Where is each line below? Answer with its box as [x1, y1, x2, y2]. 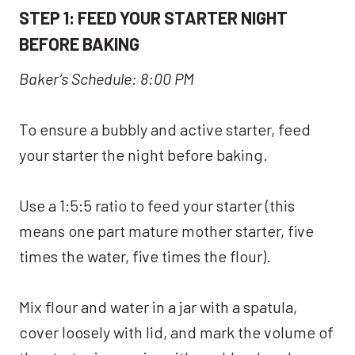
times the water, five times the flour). [19, 246, 271, 265]
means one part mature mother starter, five [19, 220, 314, 240]
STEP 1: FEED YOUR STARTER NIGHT [19, 6, 288, 28]
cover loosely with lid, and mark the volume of [19, 322, 334, 342]
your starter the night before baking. [19, 144, 268, 164]
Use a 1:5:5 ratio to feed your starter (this [19, 195, 295, 215]
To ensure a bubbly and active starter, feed [19, 119, 311, 139]
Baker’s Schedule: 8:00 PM [19, 68, 194, 88]
